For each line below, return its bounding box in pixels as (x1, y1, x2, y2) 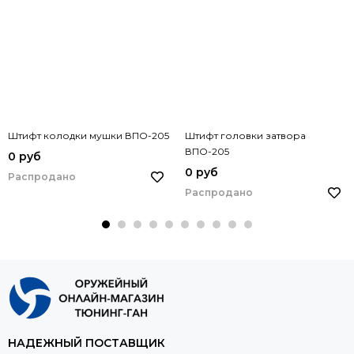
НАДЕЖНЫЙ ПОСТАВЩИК (8, 336, 165, 351)
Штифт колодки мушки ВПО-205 (8, 130, 169, 142)
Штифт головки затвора (185, 130, 306, 142)
